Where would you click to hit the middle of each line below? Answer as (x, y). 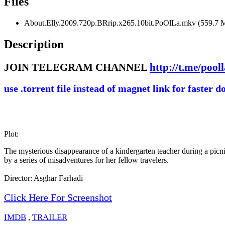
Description (34, 44)
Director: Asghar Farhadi (43, 178)
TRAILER (50, 217)
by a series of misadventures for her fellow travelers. (86, 160)
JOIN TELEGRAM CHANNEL (77, 67)
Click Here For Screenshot (58, 197)
